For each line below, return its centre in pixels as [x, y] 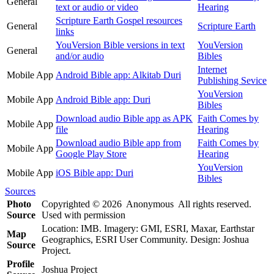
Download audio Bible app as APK [124, 118]
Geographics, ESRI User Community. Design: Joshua [145, 239]
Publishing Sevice [232, 80]
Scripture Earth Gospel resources [119, 20]
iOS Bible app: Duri [94, 172]
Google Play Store [91, 154]
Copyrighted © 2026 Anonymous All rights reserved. [148, 204]
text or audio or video [97, 7]
